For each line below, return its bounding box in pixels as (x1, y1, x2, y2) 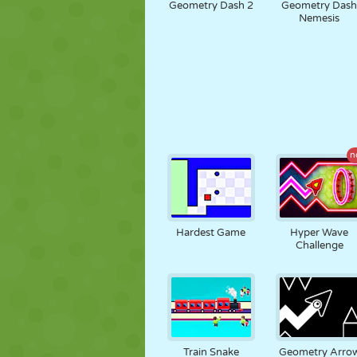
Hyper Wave (290, 226, 349, 239)
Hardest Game (176, 226, 246, 239)
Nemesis (299, 12, 340, 25)
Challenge (295, 239, 343, 252)
